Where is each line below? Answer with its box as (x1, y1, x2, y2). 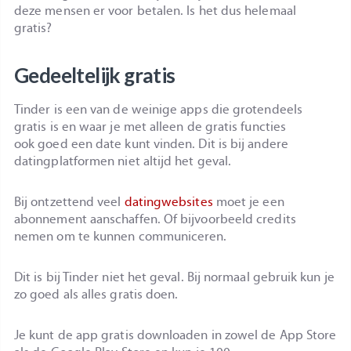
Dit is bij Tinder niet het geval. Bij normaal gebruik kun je (14, 268, 335, 285)
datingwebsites (124, 193, 213, 210)
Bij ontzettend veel (14, 193, 125, 210)
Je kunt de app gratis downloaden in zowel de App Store (14, 326, 337, 343)
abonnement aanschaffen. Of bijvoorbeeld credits (14, 210, 296, 227)
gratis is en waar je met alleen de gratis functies (14, 118, 286, 135)
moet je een (212, 193, 284, 210)
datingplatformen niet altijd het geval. (14, 152, 232, 169)
